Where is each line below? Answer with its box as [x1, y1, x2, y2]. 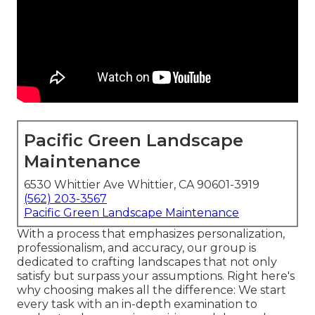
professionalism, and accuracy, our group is [17, 241, 256, 255]
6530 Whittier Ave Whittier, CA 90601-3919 [24, 178, 259, 192]
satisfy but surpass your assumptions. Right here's [17, 269, 295, 283]
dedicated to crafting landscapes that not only [17, 255, 277, 269]
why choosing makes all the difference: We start [17, 283, 286, 297]
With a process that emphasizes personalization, [17, 227, 285, 241]
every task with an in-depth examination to [17, 297, 257, 311]
